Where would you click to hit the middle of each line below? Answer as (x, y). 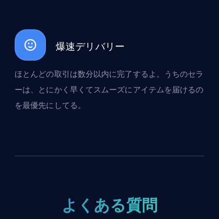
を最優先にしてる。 (50, 105)
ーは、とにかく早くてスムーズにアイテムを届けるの (109, 90)
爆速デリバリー (90, 46)
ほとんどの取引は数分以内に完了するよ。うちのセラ (109, 74)
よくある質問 (109, 205)
